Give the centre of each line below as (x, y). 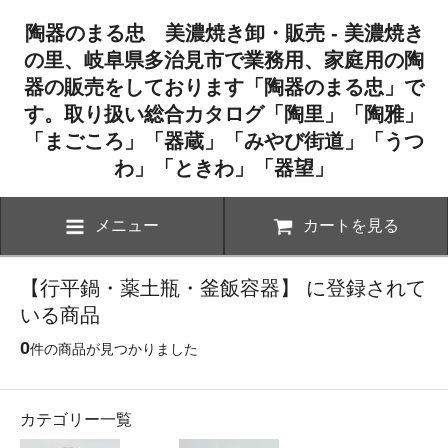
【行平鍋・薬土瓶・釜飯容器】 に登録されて (223, 287)
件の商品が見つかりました (114, 348)
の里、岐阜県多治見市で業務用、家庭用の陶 (224, 60)
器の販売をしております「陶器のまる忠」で (224, 87)
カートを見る (351, 225)
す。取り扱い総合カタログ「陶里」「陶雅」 (224, 114)
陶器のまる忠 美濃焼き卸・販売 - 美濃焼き (224, 33)
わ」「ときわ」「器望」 (224, 168)
